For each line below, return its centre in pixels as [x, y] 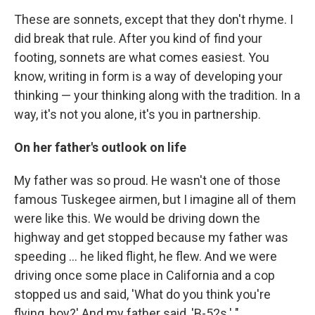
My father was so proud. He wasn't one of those [147, 180]
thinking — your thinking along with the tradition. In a [157, 95]
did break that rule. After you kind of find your [138, 38]
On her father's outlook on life [100, 147]
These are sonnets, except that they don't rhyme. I [154, 19]
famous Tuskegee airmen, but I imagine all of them [155, 199]
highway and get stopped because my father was [151, 237]
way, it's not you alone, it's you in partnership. [137, 114]
